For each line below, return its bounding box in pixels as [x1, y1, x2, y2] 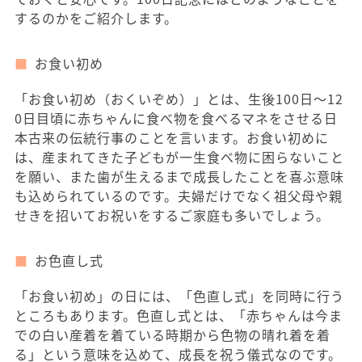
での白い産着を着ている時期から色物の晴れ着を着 [15, 325, 330, 344]
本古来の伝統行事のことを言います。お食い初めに [15, 128, 329, 147]
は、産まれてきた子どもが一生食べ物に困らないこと [15, 147, 344, 166]
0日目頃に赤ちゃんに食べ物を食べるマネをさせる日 [15, 108, 338, 128]
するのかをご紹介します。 [15, 8, 178, 27]
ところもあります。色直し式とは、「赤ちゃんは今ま [15, 305, 343, 325]
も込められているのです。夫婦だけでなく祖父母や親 [15, 186, 343, 205]
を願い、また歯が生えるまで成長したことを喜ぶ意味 [15, 166, 344, 186]
